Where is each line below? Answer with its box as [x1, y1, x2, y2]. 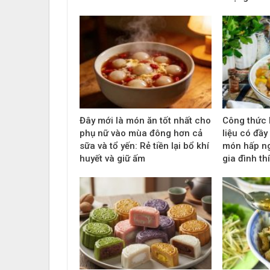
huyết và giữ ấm [80, 152, 145, 164]
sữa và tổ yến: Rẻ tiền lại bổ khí [80, 140, 209, 151]
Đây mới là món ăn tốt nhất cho [80, 115, 211, 126]
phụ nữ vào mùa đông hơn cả [80, 127, 202, 139]
